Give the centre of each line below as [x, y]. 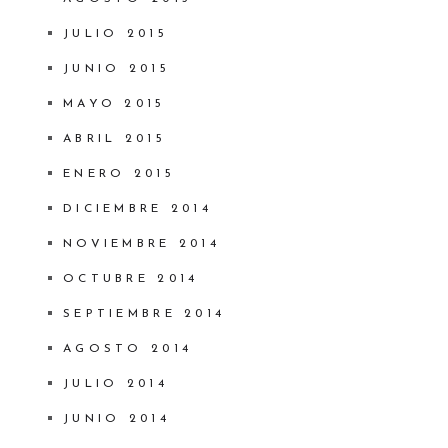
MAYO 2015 [114, 104]
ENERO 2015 [118, 174]
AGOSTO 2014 [127, 349]
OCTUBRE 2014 [130, 279]
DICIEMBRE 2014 [137, 209]
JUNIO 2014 [116, 419]
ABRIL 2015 [114, 139]
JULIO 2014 [115, 384]
